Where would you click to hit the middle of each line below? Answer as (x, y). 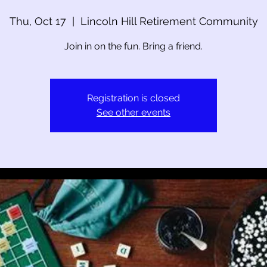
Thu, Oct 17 (38, 21)
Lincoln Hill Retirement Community (169, 21)
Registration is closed (133, 98)
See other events (133, 112)
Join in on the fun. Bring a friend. (133, 46)
